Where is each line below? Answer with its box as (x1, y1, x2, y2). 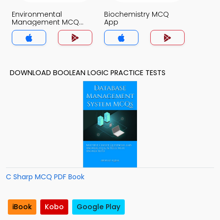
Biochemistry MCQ (104, 9, 169, 19)
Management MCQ (12, 17, 79, 27)
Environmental (12, 9, 62, 19)
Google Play (77, 202, 120, 212)
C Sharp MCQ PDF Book (6, 172, 84, 182)
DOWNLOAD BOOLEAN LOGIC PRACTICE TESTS (10, 68, 165, 78)
